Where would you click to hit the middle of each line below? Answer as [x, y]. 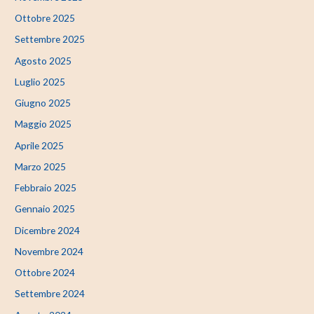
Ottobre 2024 [45, 273]
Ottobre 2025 [45, 18]
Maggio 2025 [43, 124]
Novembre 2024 [49, 251]
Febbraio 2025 [46, 188]
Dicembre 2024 [48, 230]
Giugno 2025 [43, 103]
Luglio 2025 [40, 81]
